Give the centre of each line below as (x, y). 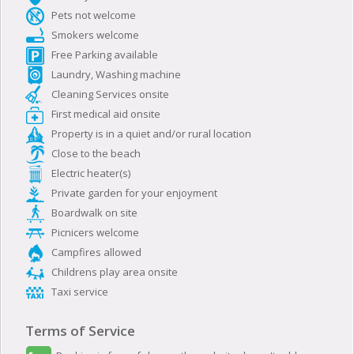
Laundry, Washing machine (115, 74)
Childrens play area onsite (113, 271)
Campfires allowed (95, 252)
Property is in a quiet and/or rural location (150, 133)
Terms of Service (80, 330)
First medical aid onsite (105, 113)
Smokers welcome (94, 34)
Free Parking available (104, 54)
